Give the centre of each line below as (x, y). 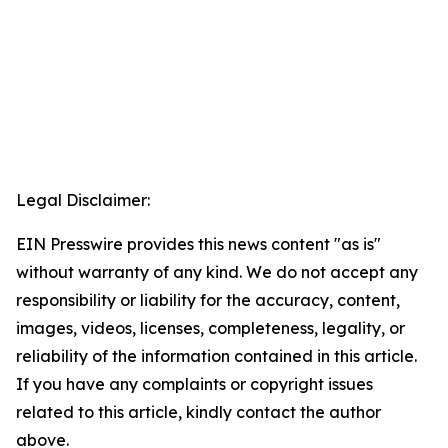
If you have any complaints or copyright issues (194, 384)
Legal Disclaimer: (83, 200)
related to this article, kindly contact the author (198, 412)
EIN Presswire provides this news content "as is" (198, 244)
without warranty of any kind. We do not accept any (217, 272)
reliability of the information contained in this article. (216, 356)
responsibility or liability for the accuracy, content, (208, 300)
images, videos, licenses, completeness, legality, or (210, 328)
